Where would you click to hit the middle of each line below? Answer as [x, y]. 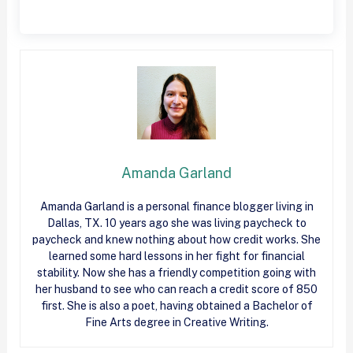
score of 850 [283, 289]
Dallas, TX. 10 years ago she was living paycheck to [176, 223]
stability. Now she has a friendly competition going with [176, 272]
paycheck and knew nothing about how [133, 239]
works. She [292, 239]
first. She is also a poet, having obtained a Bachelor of [176, 305]
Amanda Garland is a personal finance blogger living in [176, 206]
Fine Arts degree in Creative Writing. [176, 322]
